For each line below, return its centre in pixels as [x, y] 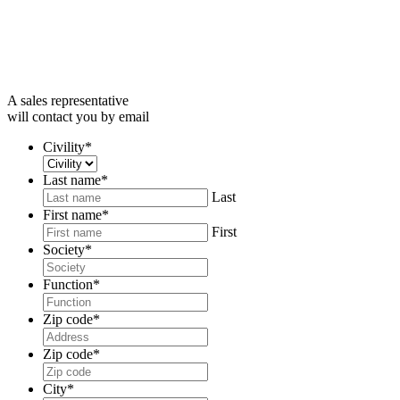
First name [72, 214]
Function [68, 284]
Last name [72, 179]
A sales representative [68, 100]
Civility [64, 146]
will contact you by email [78, 116]
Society [64, 249]
